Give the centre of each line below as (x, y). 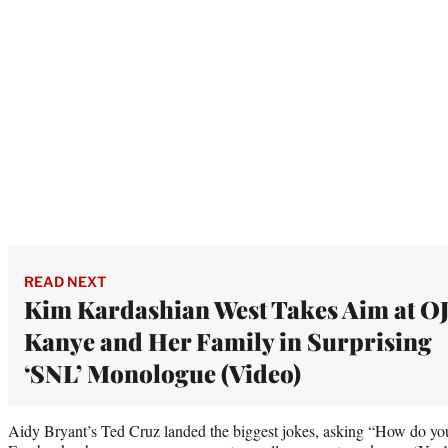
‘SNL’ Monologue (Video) (162, 373)
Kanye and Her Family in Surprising (228, 341)
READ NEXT (65, 282)
